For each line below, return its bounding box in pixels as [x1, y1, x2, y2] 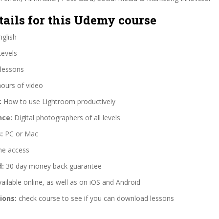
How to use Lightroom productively [1, 96, 115, 106]
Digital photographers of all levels [12, 112, 120, 122]
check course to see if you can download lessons [17, 193, 174, 203]
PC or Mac [3, 129, 38, 138]
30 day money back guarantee [4, 161, 102, 171]
